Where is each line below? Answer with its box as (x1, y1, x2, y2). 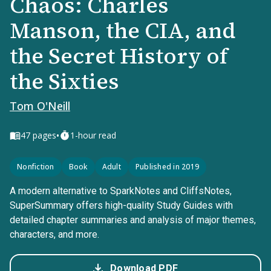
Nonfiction (17, 162, 54, 172)
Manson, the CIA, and (10, 16, 236, 45)
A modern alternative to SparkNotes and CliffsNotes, (10, 185, 232, 197)
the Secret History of (10, 41, 227, 71)
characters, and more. (10, 229, 99, 240)
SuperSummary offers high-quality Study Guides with (10, 200, 233, 211)
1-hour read (70, 129, 116, 141)
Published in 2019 (135, 162, 199, 172)
